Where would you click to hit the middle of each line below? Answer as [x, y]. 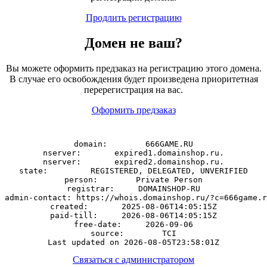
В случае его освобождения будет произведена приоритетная [133, 79]
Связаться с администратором [133, 260]
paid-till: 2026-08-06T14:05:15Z [133, 216]
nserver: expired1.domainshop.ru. [133, 153]
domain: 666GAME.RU [133, 144]
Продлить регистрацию [133, 18]
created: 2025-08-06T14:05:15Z [133, 207]
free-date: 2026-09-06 [133, 225]
